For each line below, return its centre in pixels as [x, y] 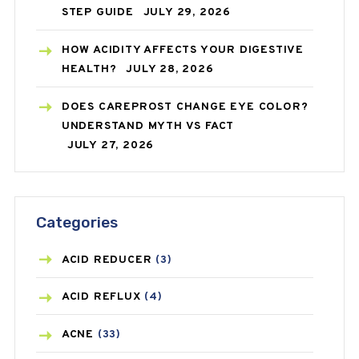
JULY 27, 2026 [111, 145]
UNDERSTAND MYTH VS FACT [148, 126]
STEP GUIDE [97, 13]
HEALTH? [89, 69]
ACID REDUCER [107, 260]
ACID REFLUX [101, 297]
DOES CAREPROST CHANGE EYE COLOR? [185, 107]
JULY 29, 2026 [187, 13]
